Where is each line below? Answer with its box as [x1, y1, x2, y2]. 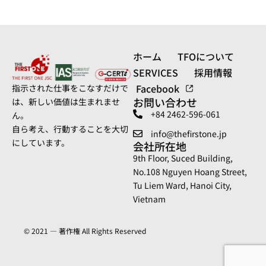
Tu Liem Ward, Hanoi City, [133, 179, 232, 191]
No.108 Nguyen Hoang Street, [133, 165, 247, 178]
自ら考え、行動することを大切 [12, 122, 128, 135]
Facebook [136, 81, 179, 96]
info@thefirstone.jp [151, 127, 227, 140]
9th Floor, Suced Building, [133, 151, 233, 164]
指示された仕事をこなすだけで [12, 81, 128, 94]
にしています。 [12, 136, 69, 148]
